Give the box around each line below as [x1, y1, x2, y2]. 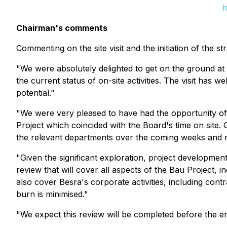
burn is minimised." [16, 189, 88, 199]
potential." [16, 88, 55, 98]
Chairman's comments [16, 23, 107, 33]
